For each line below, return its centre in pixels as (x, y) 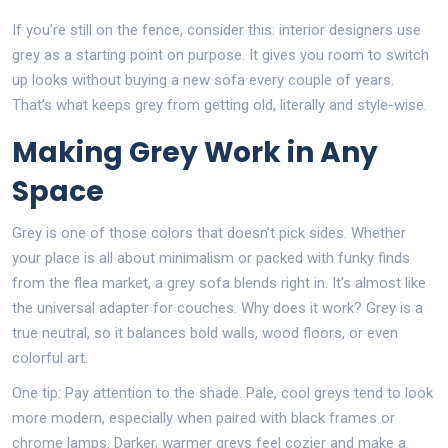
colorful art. (50, 357)
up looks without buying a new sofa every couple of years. (203, 79)
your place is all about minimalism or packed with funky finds (211, 257)
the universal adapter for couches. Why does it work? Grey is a (217, 307)
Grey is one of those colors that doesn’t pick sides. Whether (209, 232)
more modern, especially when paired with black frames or (203, 417)
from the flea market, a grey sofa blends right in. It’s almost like (219, 282)
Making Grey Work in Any (195, 152)
